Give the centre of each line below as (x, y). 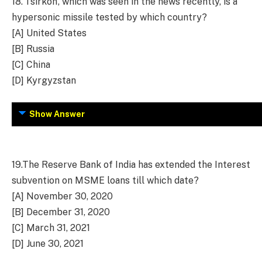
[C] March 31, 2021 (51, 227)
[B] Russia (33, 49)
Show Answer (57, 114)
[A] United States (49, 33)
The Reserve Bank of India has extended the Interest (136, 164)
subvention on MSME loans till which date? (105, 180)
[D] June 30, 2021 (48, 243)
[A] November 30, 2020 (62, 196)
